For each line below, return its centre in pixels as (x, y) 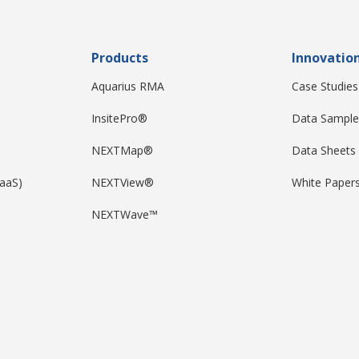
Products (120, 57)
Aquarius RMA (128, 86)
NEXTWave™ (125, 214)
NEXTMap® (122, 150)
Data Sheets (324, 150)
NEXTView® (123, 182)
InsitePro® (119, 118)
